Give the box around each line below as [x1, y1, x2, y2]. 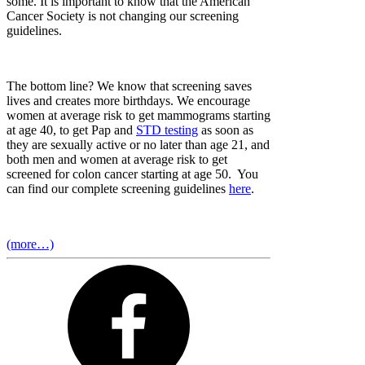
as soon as [198, 122, 253, 137]
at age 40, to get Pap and [7, 122, 136, 137]
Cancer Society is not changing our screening [7, 8, 239, 23]
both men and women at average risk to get [7, 152, 227, 166]
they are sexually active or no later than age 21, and [7, 137, 270, 152]
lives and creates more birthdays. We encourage [7, 93, 250, 108]
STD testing [136, 122, 198, 137]
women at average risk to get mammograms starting [7, 108, 270, 122]
